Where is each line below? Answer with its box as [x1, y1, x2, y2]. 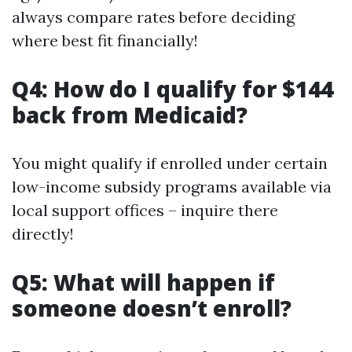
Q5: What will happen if [12, 267, 275, 297]
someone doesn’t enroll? [12, 293, 291, 323]
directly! [12, 224, 74, 244]
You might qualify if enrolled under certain [12, 153, 328, 173]
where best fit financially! [12, 31, 198, 50]
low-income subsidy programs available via [12, 177, 332, 196]
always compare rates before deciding [12, 7, 295, 27]
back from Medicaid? [12, 100, 247, 130]
